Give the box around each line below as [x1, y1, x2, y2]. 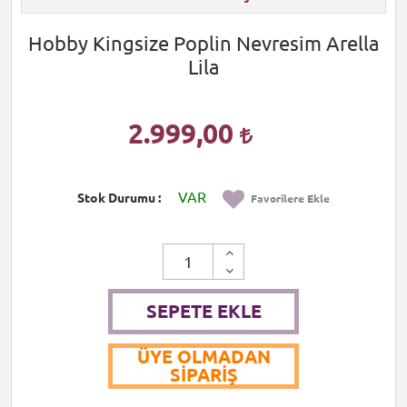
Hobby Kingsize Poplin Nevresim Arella [28, 32, 379, 55]
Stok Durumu [77, 191, 155, 205]
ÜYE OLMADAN [136, 346, 271, 367]
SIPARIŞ [169, 364, 238, 385]
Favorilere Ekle [251, 193, 330, 205]
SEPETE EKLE [145, 301, 262, 322]
